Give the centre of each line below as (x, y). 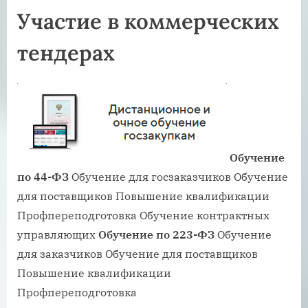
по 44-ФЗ (43, 177)
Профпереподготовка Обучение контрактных (143, 216)
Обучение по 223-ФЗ (156, 235)
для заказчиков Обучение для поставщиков (137, 254)
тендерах (66, 53)
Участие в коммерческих (148, 22)
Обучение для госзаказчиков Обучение (178, 177)
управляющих (58, 235)
